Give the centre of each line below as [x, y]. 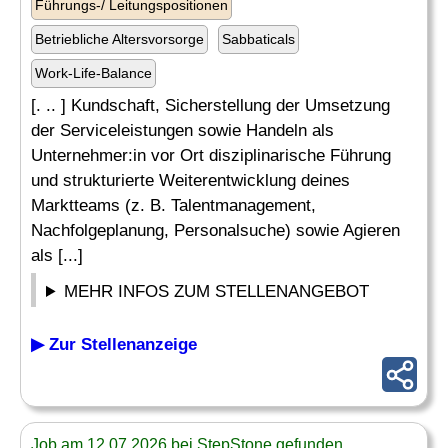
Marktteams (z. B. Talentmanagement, [173, 205]
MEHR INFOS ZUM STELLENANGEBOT [217, 291]
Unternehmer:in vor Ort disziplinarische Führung [211, 155]
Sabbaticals [258, 39]
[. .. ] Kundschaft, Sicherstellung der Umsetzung [210, 105]
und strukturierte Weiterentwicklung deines [190, 180]
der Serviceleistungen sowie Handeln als [182, 130]
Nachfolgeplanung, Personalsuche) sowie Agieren [215, 230]
